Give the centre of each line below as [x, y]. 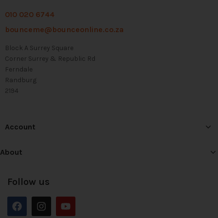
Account [20, 127]
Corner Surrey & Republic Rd [50, 58]
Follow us [28, 182]
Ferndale [19, 69]
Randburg [21, 80]
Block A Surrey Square [39, 48]
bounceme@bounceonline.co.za [64, 29]
